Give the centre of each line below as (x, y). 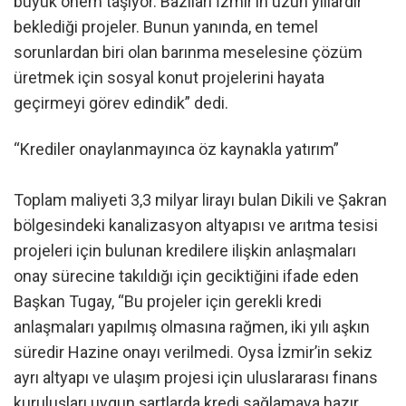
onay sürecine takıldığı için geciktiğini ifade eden (186, 276)
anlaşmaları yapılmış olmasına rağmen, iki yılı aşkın (192, 327)
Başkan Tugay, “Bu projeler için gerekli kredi (168, 302)
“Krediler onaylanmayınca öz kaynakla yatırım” (176, 150)
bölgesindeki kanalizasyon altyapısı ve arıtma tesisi (196, 226)
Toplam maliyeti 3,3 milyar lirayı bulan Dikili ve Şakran (200, 200)
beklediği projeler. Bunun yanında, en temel (166, 26)
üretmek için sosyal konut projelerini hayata (169, 77)
